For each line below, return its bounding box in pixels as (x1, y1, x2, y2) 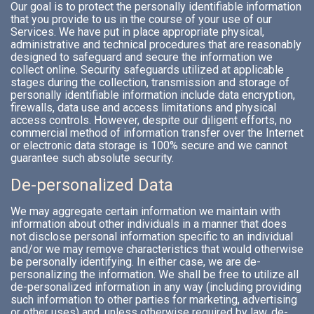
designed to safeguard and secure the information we (11, 50, 273, 64)
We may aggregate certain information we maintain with (11, 205, 280, 219)
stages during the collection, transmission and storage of (11, 76, 289, 90)
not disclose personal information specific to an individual (11, 230, 293, 244)
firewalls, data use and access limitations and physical (11, 101, 276, 115)
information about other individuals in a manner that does (11, 217, 287, 231)
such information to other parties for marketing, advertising (11, 293, 297, 307)
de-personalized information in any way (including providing (11, 280, 301, 294)
